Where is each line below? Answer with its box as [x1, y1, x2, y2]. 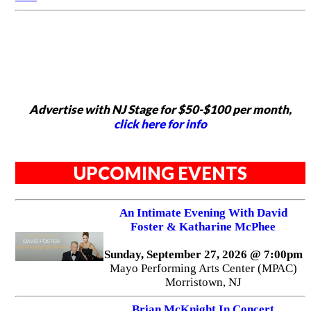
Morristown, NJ [165, 276, 242, 289]
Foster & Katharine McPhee [131, 220, 276, 234]
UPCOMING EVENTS [74, 162, 247, 184]
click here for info [114, 117, 207, 132]
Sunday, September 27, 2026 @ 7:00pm [103, 248, 303, 262]
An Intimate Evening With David [119, 206, 287, 220]
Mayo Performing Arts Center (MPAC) [109, 262, 297, 276]
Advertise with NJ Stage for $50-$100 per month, [29, 102, 292, 117]
